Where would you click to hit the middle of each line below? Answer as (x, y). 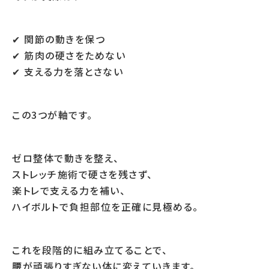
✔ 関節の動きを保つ (59, 39)
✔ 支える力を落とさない (68, 71)
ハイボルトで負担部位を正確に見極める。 (105, 207)
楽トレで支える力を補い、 (69, 190)
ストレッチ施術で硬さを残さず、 (83, 174)
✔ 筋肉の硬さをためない (69, 55)
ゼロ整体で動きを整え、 (66, 158)
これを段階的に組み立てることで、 (90, 250)
